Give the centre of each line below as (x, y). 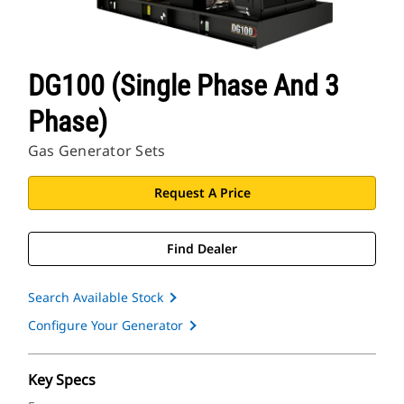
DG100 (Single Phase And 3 (184, 86)
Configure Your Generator (106, 326)
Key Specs (62, 380)
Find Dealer (202, 249)
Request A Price (202, 193)
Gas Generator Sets (97, 151)
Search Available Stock (96, 298)
